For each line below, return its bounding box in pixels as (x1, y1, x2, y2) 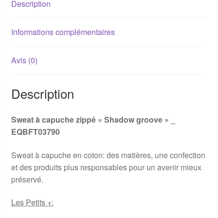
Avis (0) (11, 54, 37, 66)
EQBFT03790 (11, 126, 60, 137)
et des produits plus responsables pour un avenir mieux (11, 161, 201, 173)
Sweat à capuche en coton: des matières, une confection (11, 149, 205, 161)
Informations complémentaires (11, 26, 115, 38)
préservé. (11, 173, 43, 185)
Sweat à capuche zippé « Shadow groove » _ (11, 113, 177, 125)
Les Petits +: (11, 197, 54, 208)
